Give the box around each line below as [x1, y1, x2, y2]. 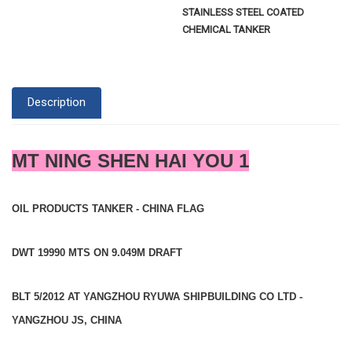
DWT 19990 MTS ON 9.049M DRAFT [12, 246, 182, 258]
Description [27, 95, 86, 110]
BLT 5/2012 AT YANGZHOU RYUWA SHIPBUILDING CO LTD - [12, 290, 302, 302]
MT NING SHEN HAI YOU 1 [12, 149, 249, 171]
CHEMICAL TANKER [182, 24, 271, 35]
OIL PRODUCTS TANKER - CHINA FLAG [12, 202, 204, 214]
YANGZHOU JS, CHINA [12, 313, 122, 326]
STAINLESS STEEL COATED [182, 6, 305, 18]
